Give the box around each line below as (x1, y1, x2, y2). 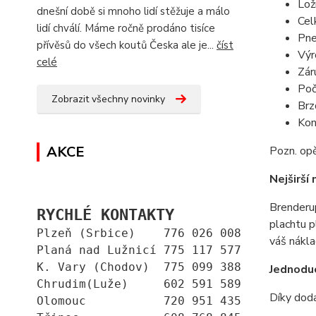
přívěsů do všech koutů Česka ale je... (37, 38, 217, 53)
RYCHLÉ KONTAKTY (37, 205, 174, 224)
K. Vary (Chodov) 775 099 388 (37, 260, 241, 274)
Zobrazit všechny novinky (51, 92, 165, 107)
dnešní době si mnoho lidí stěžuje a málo (37, 4, 230, 19)
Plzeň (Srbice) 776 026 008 (37, 226, 241, 241)
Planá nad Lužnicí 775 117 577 (37, 243, 241, 257)
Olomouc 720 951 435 (37, 294, 241, 308)
